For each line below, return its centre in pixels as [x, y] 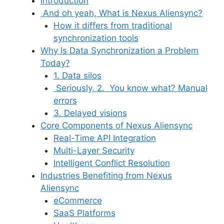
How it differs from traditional [112, 26]
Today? [55, 63]
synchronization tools [96, 38]
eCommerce [77, 201]
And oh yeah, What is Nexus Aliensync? [121, 13]
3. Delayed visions [90, 113]
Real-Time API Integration [104, 138]
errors [65, 101]
